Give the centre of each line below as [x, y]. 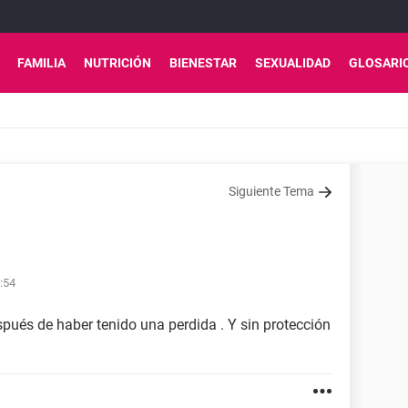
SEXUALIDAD [293, 63]
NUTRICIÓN [117, 63]
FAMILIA [41, 63]
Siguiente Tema [271, 191]
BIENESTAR [203, 63]
